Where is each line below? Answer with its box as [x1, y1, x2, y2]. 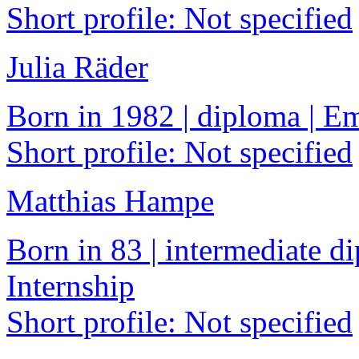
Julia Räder [6, 50, 148, 85]
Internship [6, 268, 135, 304]
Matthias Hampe [6, 184, 214, 219]
